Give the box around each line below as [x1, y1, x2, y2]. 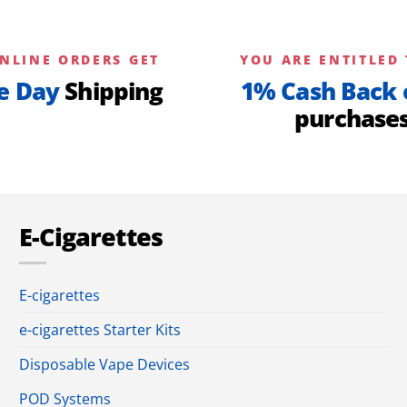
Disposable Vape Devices [18, 354, 190, 375]
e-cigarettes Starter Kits [18, 320, 181, 341]
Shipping [59, 74, 164, 107]
